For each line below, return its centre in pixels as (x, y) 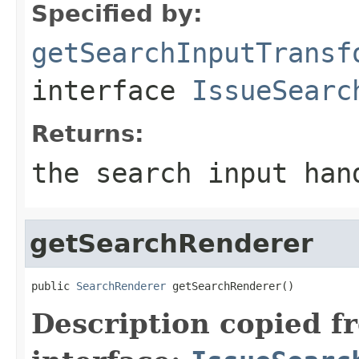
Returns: (88, 133)
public (54, 286)
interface (111, 90)
